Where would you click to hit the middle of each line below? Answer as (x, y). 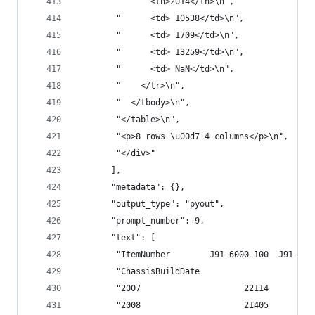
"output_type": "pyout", (150, 204)
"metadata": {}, (131, 187)
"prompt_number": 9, (141, 221)
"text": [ (116, 238)
